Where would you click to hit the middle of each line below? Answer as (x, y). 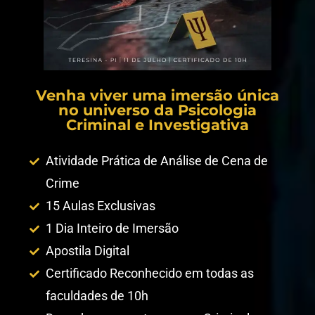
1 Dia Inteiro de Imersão (112, 229)
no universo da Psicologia (157, 110)
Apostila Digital (87, 251)
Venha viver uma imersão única (157, 96)
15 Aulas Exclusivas (100, 206)
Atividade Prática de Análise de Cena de (156, 161)
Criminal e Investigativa (157, 125)
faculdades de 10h (97, 296)
